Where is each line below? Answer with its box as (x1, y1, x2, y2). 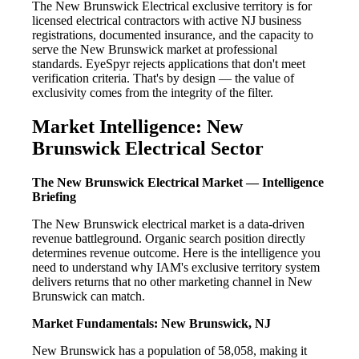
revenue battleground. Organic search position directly (32, 231, 305, 245)
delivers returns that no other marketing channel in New (32, 274, 313, 288)
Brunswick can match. (32, 288, 145, 303)
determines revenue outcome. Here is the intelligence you (32, 245, 321, 260)
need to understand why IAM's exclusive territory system (32, 260, 320, 274)
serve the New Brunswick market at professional (32, 42, 277, 56)
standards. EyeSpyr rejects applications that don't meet (32, 56, 305, 71)
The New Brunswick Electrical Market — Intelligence (32, 175, 324, 189)
